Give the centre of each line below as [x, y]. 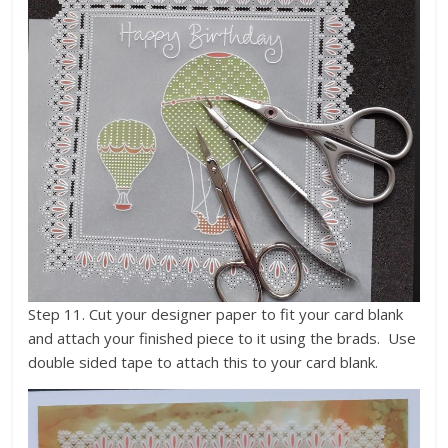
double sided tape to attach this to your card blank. [203, 361]
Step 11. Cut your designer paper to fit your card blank [216, 313]
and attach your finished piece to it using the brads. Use [222, 337]
